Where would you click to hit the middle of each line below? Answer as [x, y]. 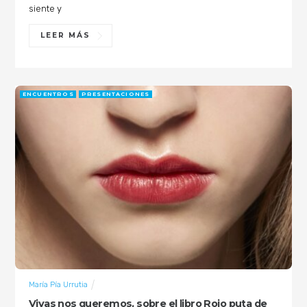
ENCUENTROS [48, 94]
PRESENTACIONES [115, 94]
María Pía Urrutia [58, 284]
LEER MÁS [65, 36]
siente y [45, 8]
